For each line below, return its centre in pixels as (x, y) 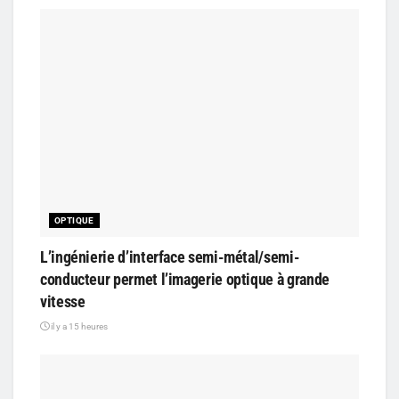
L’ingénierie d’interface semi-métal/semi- (170, 256)
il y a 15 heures (78, 326)
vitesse (63, 301)
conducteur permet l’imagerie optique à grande (185, 279)
